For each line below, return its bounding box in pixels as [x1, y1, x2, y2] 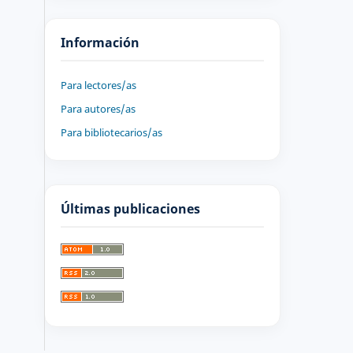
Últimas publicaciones [61, 200, 200, 218]
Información [61, 34, 139, 52]
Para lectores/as [61, 78, 136, 93]
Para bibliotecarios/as [61, 125, 162, 140]
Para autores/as [61, 102, 136, 117]
